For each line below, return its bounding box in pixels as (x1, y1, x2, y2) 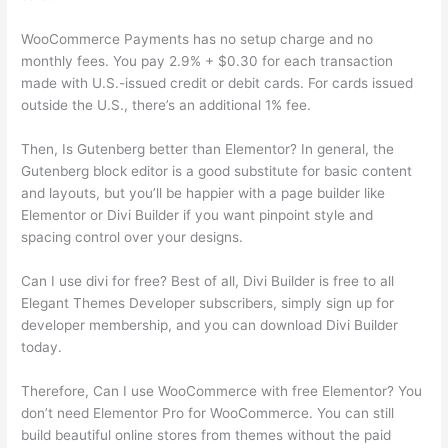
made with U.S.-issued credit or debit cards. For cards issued (21, 75, 414, 92)
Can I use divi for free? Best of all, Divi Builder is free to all (21, 272, 395, 289)
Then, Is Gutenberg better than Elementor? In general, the (21, 140, 395, 157)
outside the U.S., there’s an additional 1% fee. (21, 97, 312, 114)
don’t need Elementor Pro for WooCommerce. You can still (21, 404, 395, 421)
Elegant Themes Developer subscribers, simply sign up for (21, 294, 395, 311)
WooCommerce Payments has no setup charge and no (21, 31, 374, 48)
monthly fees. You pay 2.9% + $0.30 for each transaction (21, 53, 394, 70)
